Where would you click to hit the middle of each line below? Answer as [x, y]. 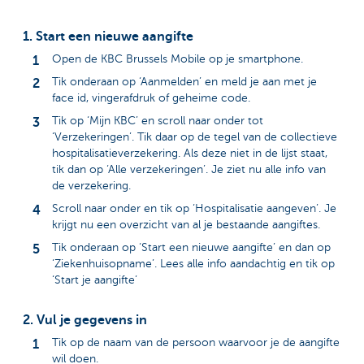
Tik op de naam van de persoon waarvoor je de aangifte [196, 342]
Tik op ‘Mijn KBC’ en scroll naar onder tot [158, 121]
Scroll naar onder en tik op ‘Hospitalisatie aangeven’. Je [194, 209]
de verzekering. [91, 186]
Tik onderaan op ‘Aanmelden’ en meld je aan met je [184, 82]
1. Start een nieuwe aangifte [108, 36]
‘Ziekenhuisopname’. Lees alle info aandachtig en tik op [193, 264]
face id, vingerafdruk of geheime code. [151, 98]
